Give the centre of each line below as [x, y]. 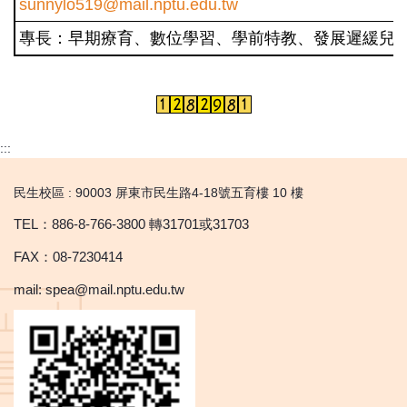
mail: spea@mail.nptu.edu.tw [99, 289]
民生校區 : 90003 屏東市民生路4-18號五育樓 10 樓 [159, 192]
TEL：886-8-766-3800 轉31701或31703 [131, 223]
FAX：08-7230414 [68, 256]
